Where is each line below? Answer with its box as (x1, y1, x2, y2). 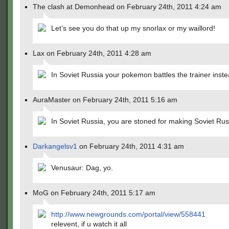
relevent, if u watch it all (51, 220, 127, 228)
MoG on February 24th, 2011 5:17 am (33, 189, 155, 197)
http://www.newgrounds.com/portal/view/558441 (51, 210, 205, 218)
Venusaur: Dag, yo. (51, 164, 113, 172)
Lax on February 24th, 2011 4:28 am (33, 49, 151, 57)
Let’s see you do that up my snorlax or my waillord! (51, 24, 215, 32)
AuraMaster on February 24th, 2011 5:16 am (33, 96, 177, 104)
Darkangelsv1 (33, 142, 77, 150)
